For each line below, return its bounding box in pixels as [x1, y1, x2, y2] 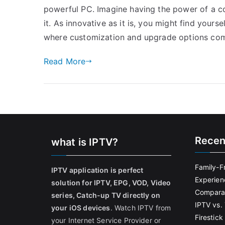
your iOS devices [51, 203, 110, 212]
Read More [44, 56, 86, 66]
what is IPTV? [51, 136, 119, 148]
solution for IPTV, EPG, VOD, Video [51, 178, 171, 187]
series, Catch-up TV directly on [51, 191, 160, 199]
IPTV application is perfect [51, 166, 144, 174]
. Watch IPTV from [110, 203, 171, 212]
